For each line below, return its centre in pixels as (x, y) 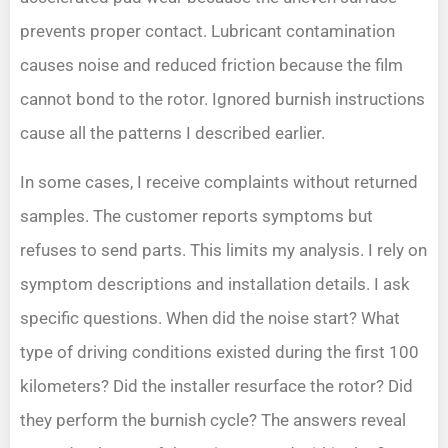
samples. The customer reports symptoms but (196, 215)
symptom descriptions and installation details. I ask (215, 283)
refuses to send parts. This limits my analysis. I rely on (223, 249)
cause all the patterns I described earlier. (172, 133)
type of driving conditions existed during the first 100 (219, 351)
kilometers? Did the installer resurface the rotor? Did (216, 385)
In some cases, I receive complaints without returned (219, 181)
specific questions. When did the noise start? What (210, 317)
